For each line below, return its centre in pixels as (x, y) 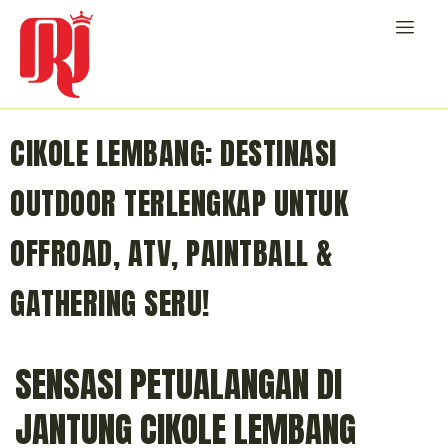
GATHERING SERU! (110, 304)
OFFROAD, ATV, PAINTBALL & (171, 254)
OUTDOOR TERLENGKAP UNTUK (179, 204)
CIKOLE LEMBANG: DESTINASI (173, 154)
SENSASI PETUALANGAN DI (178, 385)
